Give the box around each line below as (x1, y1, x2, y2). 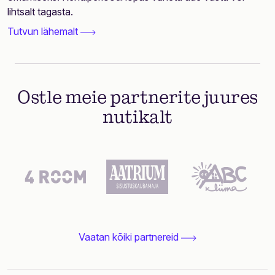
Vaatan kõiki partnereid (79, 231, 181, 243)
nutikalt (103, 109, 172, 126)
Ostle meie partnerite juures (17, 90, 258, 107)
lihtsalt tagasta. (7, 6, 73, 18)
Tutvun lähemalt (7, 25, 80, 37)
